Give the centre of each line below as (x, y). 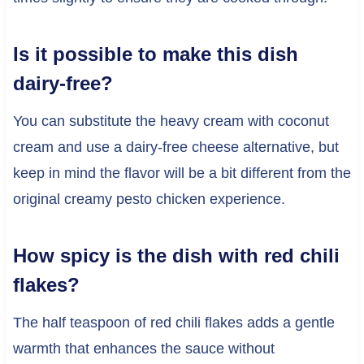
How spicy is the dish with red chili (176, 256)
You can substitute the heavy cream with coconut (171, 121)
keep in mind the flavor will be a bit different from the (182, 173)
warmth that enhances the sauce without (143, 349)
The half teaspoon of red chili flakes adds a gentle (173, 323)
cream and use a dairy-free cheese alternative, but (175, 147)
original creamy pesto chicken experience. (149, 199)
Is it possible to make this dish (155, 54)
